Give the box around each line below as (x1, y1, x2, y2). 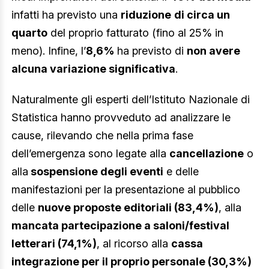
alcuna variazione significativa (11, 62, 175, 75)
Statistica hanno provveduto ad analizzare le (11, 111, 231, 124)
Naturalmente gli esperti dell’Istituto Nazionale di (11, 93, 250, 106)
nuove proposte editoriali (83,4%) (38, 201, 219, 214)
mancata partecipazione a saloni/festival (11, 219, 229, 232)
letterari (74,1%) (11, 237, 97, 250)
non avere (187, 44, 240, 57)
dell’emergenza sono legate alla (11, 147, 169, 160)
